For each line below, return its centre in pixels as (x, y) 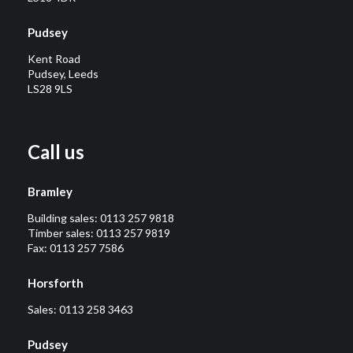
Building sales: (64, 218)
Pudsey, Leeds (63, 74)
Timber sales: (62, 233)
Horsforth (56, 283)
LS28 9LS (50, 89)
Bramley (50, 192)
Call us (56, 152)
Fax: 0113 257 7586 (76, 248)
